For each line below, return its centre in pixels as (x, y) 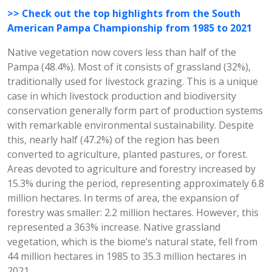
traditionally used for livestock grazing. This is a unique (133, 81)
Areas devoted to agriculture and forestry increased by (131, 169)
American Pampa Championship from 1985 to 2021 (130, 28)
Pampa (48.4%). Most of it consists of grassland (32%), (129, 67)
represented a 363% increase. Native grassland (114, 227)
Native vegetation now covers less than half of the (122, 52)
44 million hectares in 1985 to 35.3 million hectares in (127, 256)
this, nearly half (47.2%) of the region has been (113, 140)
